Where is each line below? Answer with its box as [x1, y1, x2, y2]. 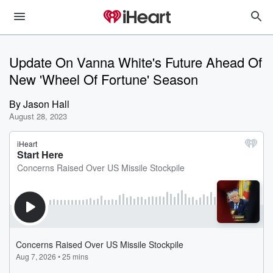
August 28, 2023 [9, 110, 67, 122]
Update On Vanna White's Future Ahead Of [9, 52, 262, 71]
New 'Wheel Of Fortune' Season [9, 69, 198, 88]
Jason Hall [23, 97, 69, 111]
